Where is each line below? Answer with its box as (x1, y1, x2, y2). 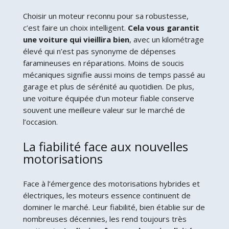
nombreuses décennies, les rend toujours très (22, 213, 187, 224)
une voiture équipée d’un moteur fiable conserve (22, 93, 194, 103)
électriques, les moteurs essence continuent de (22, 190, 191, 200)
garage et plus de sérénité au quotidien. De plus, (22, 81, 194, 91)
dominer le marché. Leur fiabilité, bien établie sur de (22, 201, 205, 212)
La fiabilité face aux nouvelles (22, 138, 188, 155)
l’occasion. (22, 116, 58, 127)
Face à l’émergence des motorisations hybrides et (22, 178, 200, 189)
